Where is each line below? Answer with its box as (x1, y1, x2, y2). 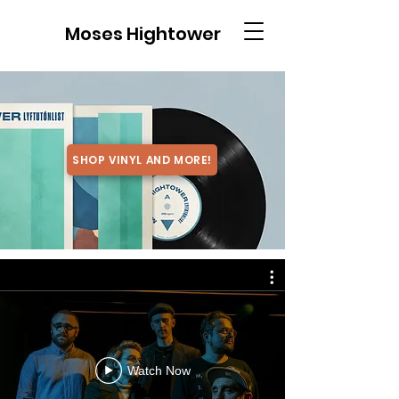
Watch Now (126, 363, 191, 378)
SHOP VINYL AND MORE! (72, 151, 212, 167)
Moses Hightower (64, 21, 221, 46)
